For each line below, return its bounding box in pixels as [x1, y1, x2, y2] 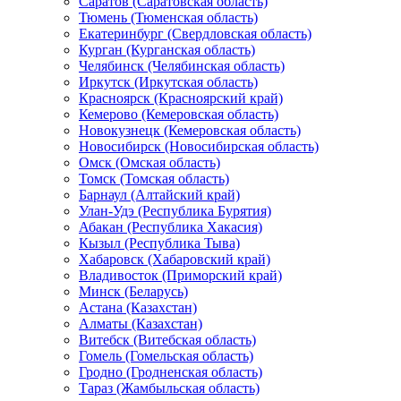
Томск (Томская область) [79, 170, 229, 186]
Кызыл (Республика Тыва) [79, 235, 240, 251]
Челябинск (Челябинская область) [79, 57, 285, 73]
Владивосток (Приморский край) [79, 267, 282, 283]
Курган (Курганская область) [79, 41, 255, 57]
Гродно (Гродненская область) [79, 363, 262, 380]
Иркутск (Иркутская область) [79, 73, 258, 90]
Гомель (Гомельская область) [79, 347, 253, 363]
